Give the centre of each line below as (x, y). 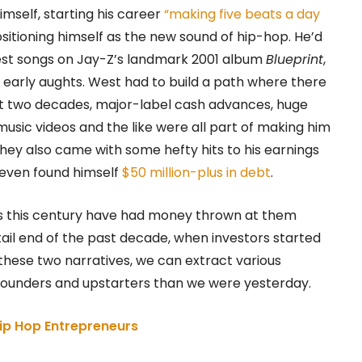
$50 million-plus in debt (196, 172)
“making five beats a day (242, 14)
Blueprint (295, 59)
